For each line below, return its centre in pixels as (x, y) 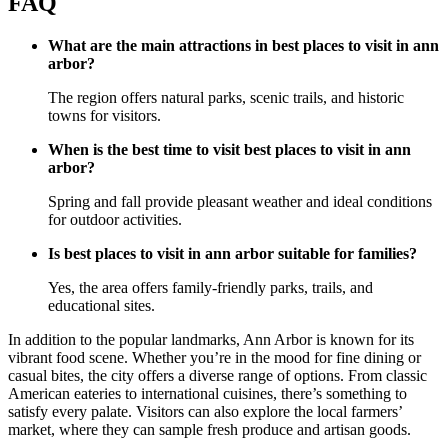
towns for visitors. (104, 116)
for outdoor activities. (115, 220)
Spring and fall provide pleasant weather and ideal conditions (240, 202)
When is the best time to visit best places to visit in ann (229, 150)
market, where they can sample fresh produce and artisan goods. (209, 430)
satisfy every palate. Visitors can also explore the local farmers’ (205, 412)
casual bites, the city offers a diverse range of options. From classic (217, 376)
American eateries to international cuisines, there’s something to (207, 394)
